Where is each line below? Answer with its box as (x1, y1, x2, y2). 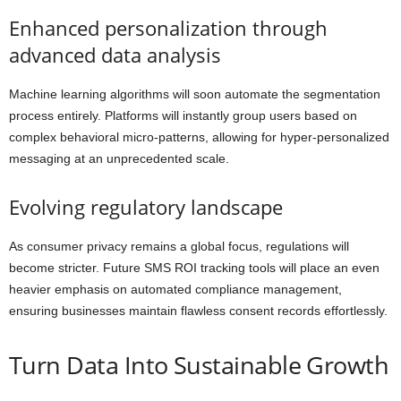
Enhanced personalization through (9, 14, 328, 42)
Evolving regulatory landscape (9, 193, 283, 221)
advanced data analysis (9, 41, 221, 69)
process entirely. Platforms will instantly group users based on (9, 108, 357, 124)
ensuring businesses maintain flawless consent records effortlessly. (9, 303, 388, 319)
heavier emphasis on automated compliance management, (9, 282, 342, 297)
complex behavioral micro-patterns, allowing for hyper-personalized (9, 130, 389, 145)
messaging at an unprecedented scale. (9, 151, 229, 166)
